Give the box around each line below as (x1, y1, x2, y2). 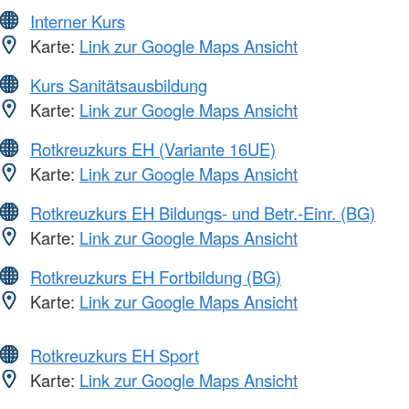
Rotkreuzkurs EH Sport (30, 342, 199, 367)
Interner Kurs (30, 8, 125, 33)
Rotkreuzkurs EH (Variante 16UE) (30, 136, 276, 161)
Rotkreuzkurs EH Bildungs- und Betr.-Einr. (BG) (30, 200, 375, 225)
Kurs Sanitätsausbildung (30, 72, 207, 97)
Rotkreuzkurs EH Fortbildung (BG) (30, 264, 281, 288)
